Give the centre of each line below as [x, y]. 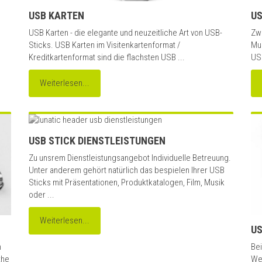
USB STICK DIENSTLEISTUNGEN [97, 141]
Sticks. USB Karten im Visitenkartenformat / [104, 45]
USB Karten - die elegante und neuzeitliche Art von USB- [125, 33]
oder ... [42, 195]
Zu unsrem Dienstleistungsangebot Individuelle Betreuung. [130, 158]
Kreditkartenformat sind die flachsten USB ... [107, 58]
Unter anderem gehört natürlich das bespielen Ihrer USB [127, 170]
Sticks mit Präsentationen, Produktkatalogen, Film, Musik [127, 183]
